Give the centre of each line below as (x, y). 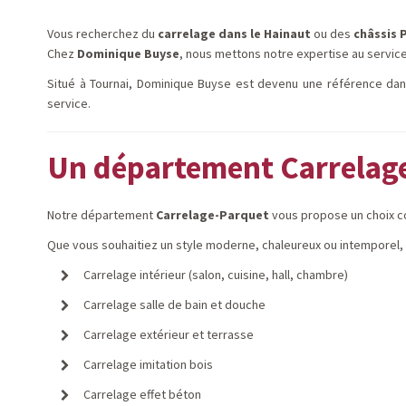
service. (69, 103)
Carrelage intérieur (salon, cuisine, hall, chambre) (216, 275)
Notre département (101, 215)
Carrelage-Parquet (213, 215)
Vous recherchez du (102, 34)
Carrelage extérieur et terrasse (169, 334)
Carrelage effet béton (142, 394)
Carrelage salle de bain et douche (174, 304)
